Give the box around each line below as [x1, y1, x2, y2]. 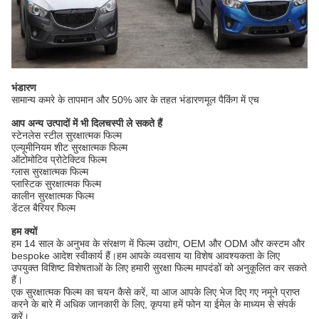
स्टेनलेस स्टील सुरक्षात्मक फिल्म [11, 129, 122, 141]
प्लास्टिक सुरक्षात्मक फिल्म [11, 177, 101, 189]
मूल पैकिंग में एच [204, 93, 259, 105]
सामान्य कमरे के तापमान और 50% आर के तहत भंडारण [11, 93, 204, 105]
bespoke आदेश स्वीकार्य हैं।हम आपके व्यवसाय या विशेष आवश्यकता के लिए [11, 249, 280, 261]
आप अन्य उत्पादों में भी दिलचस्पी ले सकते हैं [11, 117, 162, 129]
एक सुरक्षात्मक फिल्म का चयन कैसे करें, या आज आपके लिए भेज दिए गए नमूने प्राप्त [11, 286, 300, 298]
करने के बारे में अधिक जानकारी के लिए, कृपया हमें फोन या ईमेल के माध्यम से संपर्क [11, 298, 296, 310]
